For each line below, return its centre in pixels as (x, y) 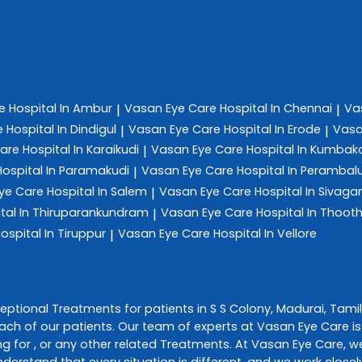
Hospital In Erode (272, 129)
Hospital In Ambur (61, 108)
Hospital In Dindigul (61, 129)
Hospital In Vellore (265, 233)
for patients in (166, 308)
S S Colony (240, 308)
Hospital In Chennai (276, 108)
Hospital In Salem (97, 191)
